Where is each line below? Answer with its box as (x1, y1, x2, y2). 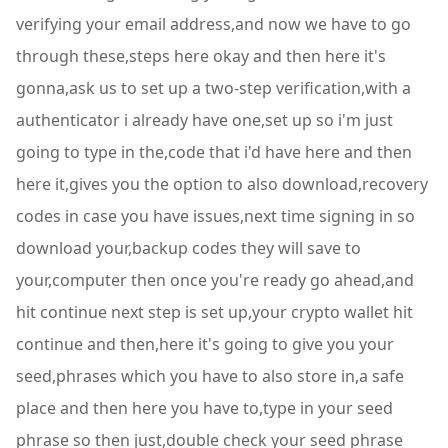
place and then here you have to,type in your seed (16, 397, 393, 419)
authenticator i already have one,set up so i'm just (16, 109, 393, 131)
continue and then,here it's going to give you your (16, 333, 394, 355)
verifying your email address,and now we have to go (16, 13, 411, 35)
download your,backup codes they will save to (16, 237, 361, 259)
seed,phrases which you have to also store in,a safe (16, 365, 404, 387)
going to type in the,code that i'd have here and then (16, 141, 412, 163)
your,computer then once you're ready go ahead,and (16, 269, 414, 291)
